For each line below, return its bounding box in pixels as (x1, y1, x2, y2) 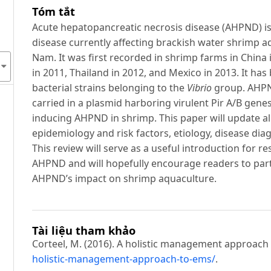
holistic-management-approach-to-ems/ (32, 252, 216, 266)
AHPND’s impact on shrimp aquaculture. (32, 171, 217, 185)
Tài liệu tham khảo (32, 223, 136, 238)
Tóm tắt (32, 3, 76, 19)
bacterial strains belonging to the (32, 80, 188, 94)
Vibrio (187, 80, 212, 94)
